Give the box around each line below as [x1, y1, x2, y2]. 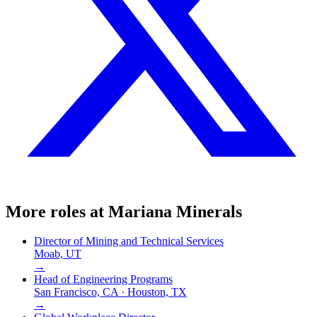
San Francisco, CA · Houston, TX [34, 286, 187, 299]
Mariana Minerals [108, 202, 242, 221]
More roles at [6, 202, 108, 221]
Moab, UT [34, 248, 81, 260]
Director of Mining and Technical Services [34, 235, 224, 248]
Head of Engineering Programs [34, 273, 173, 286]
